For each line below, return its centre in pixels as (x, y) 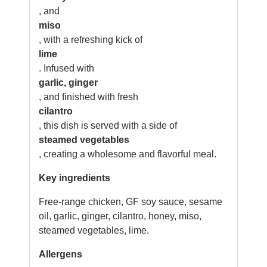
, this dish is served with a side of (108, 125)
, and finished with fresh (89, 97)
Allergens (60, 254)
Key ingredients (74, 178)
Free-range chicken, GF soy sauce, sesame (131, 202)
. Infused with (66, 68)
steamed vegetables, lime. (94, 230)
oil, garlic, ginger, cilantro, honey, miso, (120, 216)
